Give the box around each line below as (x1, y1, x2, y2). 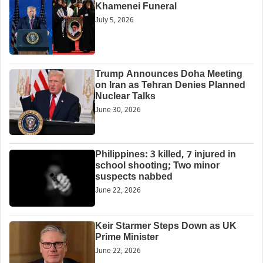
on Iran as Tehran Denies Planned (95, 79, 245, 92)
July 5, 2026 (95, 15, 134, 25)
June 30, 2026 (95, 105, 141, 115)
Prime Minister (95, 231, 159, 244)
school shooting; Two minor (95, 160, 220, 173)
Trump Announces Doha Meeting (95, 68, 242, 81)
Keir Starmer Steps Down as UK (95, 220, 237, 233)
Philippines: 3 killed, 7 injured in (95, 149, 236, 161)
